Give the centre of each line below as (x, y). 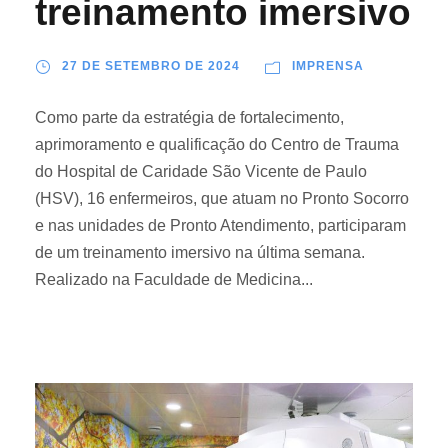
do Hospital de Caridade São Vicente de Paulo (201, 172)
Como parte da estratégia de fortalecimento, (189, 118)
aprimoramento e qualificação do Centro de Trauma (217, 145)
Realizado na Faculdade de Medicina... (174, 280)
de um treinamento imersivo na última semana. (200, 253)
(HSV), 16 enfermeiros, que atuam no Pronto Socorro (222, 199)
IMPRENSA (328, 66)
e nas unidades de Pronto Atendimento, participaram (220, 226)
